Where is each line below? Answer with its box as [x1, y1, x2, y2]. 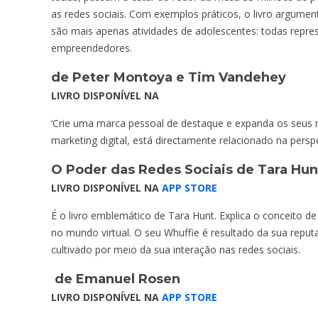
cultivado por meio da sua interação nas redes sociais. [51, 242, 300, 256]
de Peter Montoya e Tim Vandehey [51, 69, 286, 85]
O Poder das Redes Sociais [51, 161, 233, 177]
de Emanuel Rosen [51, 270, 180, 287]
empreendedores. [51, 40, 132, 55]
